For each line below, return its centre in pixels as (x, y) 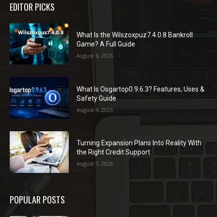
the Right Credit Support (114, 152)
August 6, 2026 (95, 55)
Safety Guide (97, 98)
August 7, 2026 (95, 164)
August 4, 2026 (95, 109)
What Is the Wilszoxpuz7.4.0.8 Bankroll (135, 35)
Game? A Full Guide (106, 44)
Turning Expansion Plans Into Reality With (139, 143)
